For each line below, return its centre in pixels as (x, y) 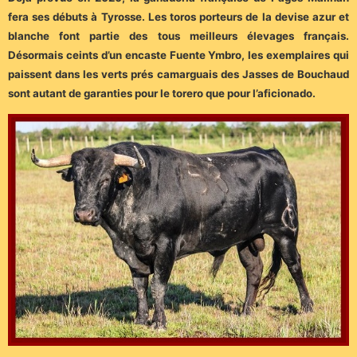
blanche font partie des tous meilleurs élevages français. (178, 36)
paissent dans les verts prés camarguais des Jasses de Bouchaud (178, 75)
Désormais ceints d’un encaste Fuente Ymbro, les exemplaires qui (178, 55)
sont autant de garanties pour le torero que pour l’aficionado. (162, 94)
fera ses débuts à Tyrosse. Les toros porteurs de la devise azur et (178, 17)
